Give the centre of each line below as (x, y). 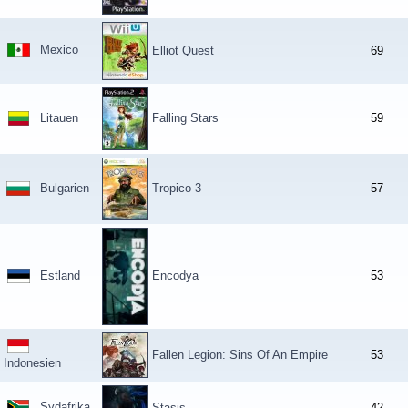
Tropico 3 (177, 188)
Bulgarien (65, 188)
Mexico (59, 50)
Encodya (175, 275)
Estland (60, 275)
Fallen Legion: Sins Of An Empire (240, 355)
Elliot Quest (183, 51)
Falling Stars (185, 118)
